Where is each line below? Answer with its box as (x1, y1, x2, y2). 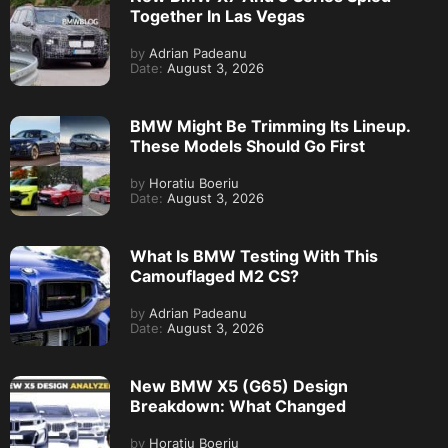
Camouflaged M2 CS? (130, 266, 299, 286)
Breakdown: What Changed (130, 396, 346, 416)
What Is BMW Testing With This (130, 246, 378, 266)
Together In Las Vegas (130, 6, 305, 26)
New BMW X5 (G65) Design (130, 376, 348, 396)
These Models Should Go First (130, 136, 365, 156)
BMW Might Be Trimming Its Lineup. (130, 116, 410, 136)
